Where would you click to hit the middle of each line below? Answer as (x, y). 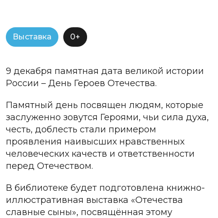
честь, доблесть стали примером (81, 129)
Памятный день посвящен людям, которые (105, 105)
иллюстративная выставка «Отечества (94, 200)
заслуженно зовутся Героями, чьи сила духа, (107, 117)
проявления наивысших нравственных (95, 141)
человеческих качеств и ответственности (100, 154)
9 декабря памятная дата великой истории (105, 71)
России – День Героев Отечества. (81, 83)
